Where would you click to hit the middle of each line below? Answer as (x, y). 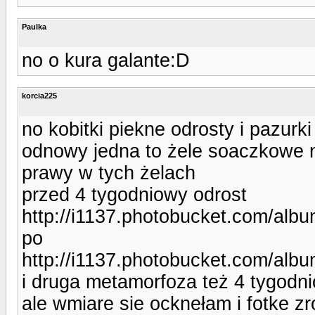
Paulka (34, 26)
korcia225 (39, 95)
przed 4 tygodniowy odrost (134, 194)
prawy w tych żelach (109, 173)
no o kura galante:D (106, 60)
